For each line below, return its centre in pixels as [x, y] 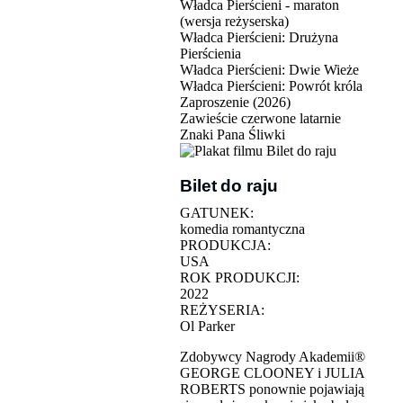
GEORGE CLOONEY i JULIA [272, 372]
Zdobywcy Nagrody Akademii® [273, 356]
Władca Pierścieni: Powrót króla [271, 85]
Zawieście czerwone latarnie [260, 118]
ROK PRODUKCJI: [240, 277]
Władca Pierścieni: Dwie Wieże [269, 69]
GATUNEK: [217, 212]
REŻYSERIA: [222, 309]
